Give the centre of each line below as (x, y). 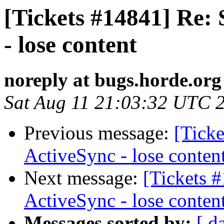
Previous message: (99, 133)
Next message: (83, 178)
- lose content (70, 44)
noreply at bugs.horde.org (113, 80)
